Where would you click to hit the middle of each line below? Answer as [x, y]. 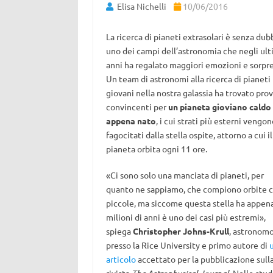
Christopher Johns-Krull [181, 231]
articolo [121, 259]
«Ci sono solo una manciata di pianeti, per [185, 175]
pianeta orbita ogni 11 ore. [156, 149]
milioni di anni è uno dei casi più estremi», [186, 217]
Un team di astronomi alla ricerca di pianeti [188, 79]
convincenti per [137, 107]
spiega [119, 231]
